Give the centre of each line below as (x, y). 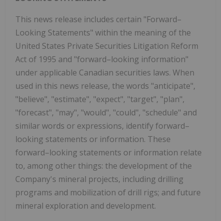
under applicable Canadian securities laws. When (105, 72)
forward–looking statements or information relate (109, 152)
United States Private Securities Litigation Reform (107, 46)
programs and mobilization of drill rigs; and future (108, 192)
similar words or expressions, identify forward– (102, 126)
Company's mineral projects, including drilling (99, 179)
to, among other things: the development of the (104, 166)
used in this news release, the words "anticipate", (105, 86)
